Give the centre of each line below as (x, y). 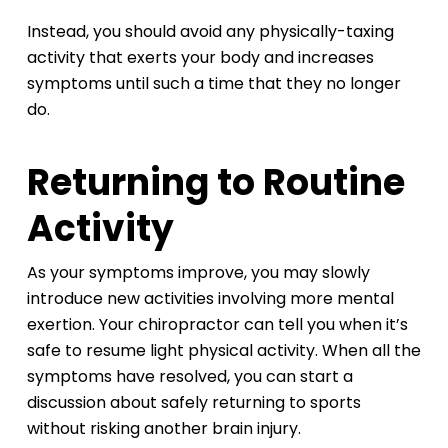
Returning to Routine (215, 183)
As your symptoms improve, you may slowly (198, 273)
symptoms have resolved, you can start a (189, 377)
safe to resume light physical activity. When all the (223, 351)
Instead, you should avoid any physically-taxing (210, 32)
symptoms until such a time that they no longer (213, 84)
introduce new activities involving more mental (210, 299)
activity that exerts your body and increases (200, 58)
